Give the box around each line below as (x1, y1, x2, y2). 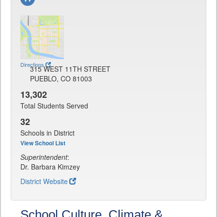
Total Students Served (20, 101, 88, 111)
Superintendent (20, 152, 67, 162)
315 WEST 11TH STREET (30, 64, 110, 74)
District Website (20, 176, 68, 186)
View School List (20, 139, 65, 148)
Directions (20, 61, 44, 69)
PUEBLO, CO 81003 (30, 74, 92, 84)
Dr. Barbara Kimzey (20, 162, 80, 172)
